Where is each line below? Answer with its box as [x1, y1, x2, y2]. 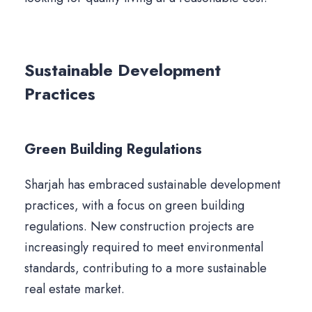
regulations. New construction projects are [24, 217, 254, 236]
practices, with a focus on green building [24, 196, 244, 215]
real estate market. [24, 280, 125, 299]
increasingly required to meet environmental [24, 238, 263, 257]
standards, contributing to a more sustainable [24, 259, 267, 278]
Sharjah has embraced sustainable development [24, 175, 281, 194]
